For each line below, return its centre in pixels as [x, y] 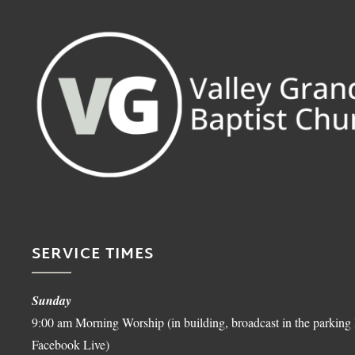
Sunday [52, 301]
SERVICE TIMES [93, 255]
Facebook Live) [71, 345]
